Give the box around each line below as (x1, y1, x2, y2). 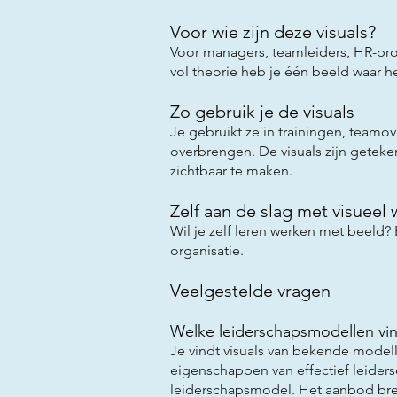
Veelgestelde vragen (170, 279, 331, 301)
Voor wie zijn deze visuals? (170, 20, 376, 43)
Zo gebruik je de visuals (170, 100, 354, 122)
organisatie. (170, 241, 244, 259)
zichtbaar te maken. (170, 161, 292, 179)
